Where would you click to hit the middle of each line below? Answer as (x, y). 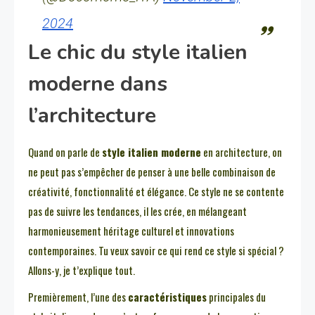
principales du (236, 297)
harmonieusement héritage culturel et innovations (131, 231)
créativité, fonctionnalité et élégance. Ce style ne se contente (156, 192)
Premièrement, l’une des (78, 297)
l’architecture (92, 116)
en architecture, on (242, 152)
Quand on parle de (65, 152)
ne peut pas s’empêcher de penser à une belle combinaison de (152, 172)
